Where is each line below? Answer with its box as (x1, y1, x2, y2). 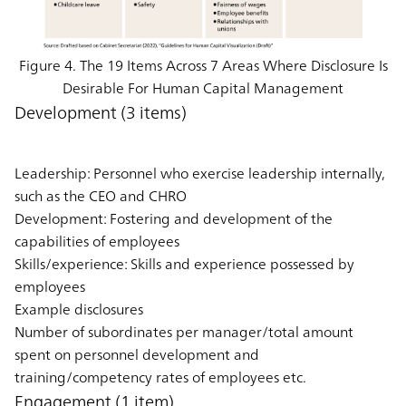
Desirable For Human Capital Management (63, 74, 343, 101)
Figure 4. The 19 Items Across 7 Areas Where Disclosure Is (18, 52, 388, 78)
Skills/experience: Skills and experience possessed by (14, 250, 354, 276)
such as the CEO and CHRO (14, 182, 187, 208)
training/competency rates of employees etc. (14, 363, 306, 390)
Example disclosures (14, 295, 143, 322)
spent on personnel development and (14, 341, 259, 367)
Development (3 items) (14, 96, 187, 128)
